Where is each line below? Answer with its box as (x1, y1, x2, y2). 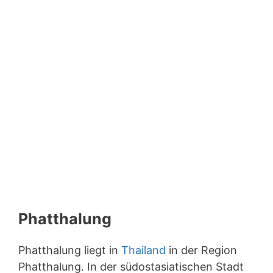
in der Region (166, 244, 237, 257)
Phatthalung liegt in (18, 244, 121, 257)
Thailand (121, 244, 166, 257)
